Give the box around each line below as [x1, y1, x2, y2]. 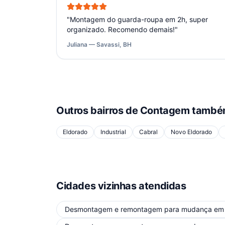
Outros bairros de [56, 104, 140, 117]
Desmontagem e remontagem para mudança [65, 205, 212, 213]
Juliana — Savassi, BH [67, 41, 132, 48]
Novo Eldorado [171, 128, 212, 136]
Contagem [140, 104, 190, 117]
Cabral [139, 128, 158, 136]
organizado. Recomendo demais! [67, 25, 175, 34]
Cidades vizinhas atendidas [56, 180, 186, 192]
